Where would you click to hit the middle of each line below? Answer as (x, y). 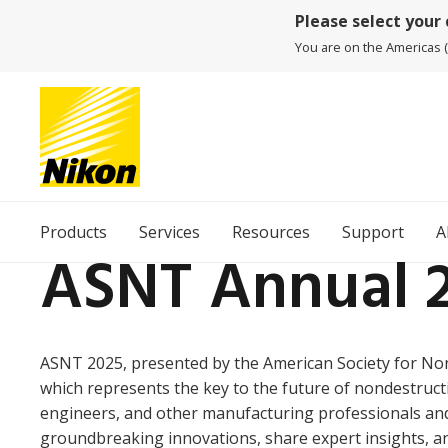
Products (73, 232)
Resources (271, 232)
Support (373, 232)
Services (169, 232)
